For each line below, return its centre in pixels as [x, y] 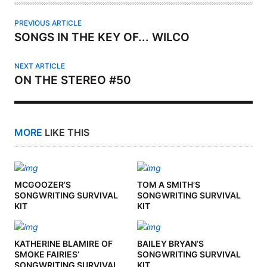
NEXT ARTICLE [40, 66]
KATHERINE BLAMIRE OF [63, 244]
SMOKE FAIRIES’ [47, 254]
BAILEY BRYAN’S [170, 244]
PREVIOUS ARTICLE [48, 23]
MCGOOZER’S [43, 185]
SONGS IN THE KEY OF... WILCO [102, 38]
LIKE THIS [66, 133]
